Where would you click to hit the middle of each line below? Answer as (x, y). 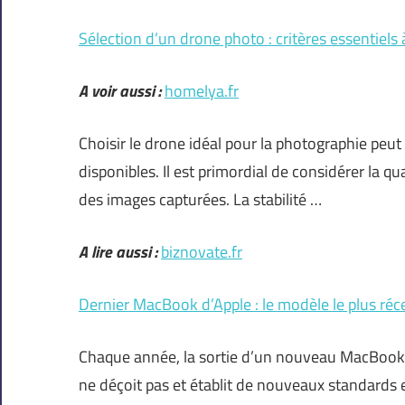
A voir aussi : (120, 91)
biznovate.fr (202, 252)
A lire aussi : (118, 252)
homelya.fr (202, 91)
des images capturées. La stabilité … (200, 200)
